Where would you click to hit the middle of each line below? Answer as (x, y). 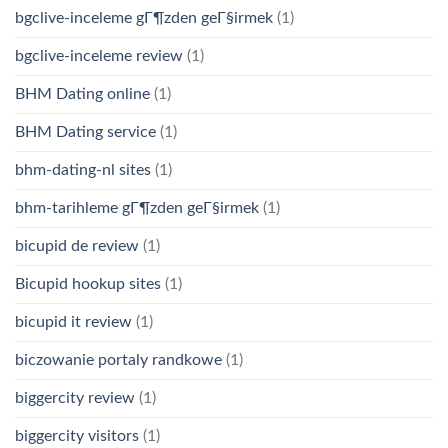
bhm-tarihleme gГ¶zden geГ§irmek (137, 207)
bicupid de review (77, 245)
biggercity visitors (77, 435)
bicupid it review (73, 321)
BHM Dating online (82, 93)
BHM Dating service (85, 131)
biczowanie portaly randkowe (118, 359)
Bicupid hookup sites (88, 283)
